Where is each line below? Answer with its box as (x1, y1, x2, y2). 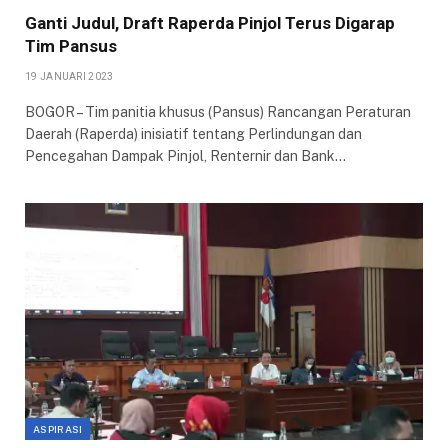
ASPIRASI (33, 423, 83, 436)
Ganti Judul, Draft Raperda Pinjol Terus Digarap (25, 13, 395, 34)
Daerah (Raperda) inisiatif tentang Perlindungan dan (25, 126, 362, 143)
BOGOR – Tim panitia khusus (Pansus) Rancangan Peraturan (25, 104, 411, 121)
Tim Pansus (25, 36, 117, 57)
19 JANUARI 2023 (25, 71, 114, 83)
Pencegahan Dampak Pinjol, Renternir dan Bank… (25, 148, 346, 165)
